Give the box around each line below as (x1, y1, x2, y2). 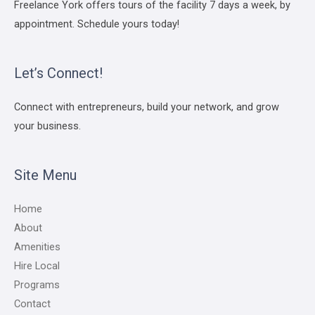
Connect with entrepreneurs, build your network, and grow (14, 101, 279, 114)
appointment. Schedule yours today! (14, 18, 179, 31)
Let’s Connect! (14, 65, 103, 82)
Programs (14, 278, 60, 292)
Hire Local (14, 259, 60, 273)
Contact (14, 297, 51, 311)
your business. (14, 120, 81, 133)
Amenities (14, 240, 60, 254)
